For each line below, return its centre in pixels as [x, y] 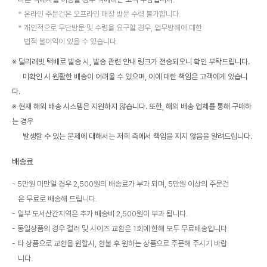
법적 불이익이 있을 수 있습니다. [71, 42]
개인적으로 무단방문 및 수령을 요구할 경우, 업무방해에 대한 [113, 28]
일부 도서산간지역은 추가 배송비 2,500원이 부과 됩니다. [103, 214]
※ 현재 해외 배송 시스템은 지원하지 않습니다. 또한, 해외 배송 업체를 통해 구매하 [132, 107]
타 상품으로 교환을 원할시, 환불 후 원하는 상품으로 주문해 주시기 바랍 [122, 244]
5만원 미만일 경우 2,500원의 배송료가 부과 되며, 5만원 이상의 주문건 [123, 184]
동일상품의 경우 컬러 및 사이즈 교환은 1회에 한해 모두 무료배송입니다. [123, 229]
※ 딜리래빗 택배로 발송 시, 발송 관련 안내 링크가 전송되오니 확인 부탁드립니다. [131, 62]
